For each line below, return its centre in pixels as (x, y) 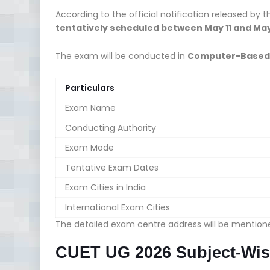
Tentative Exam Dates (112, 167)
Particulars (90, 88)
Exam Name (90, 108)
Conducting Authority (111, 127)
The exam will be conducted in (121, 56)
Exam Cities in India (105, 187)
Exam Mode (89, 147)
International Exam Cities (118, 207)
